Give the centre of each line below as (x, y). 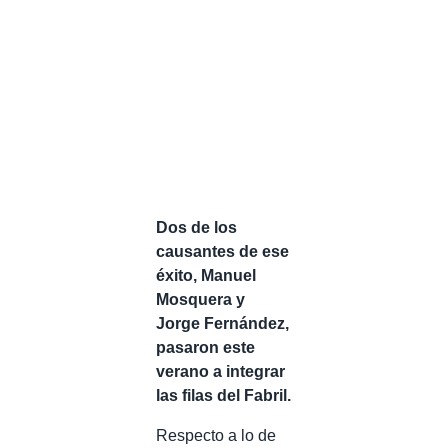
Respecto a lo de (216, 435)
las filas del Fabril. (223, 395)
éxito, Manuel (206, 275)
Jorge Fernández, (222, 323)
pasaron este (205, 347)
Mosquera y (200, 299)
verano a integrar (220, 371)
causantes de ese (222, 251)
